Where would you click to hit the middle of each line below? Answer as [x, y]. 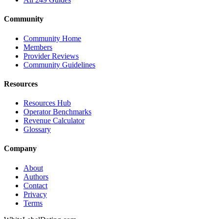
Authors [36, 176]
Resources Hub [47, 103]
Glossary [37, 130]
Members [38, 47]
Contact [35, 185]
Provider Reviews [51, 56]
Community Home [52, 38]
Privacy [35, 194]
